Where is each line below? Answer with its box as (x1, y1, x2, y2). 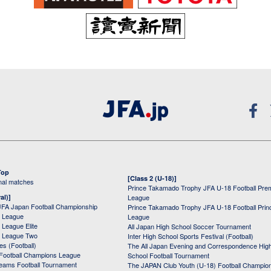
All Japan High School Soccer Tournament (128, 221, 251, 232)
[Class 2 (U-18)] (128, 174, 177, 183)
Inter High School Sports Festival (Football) (128, 231, 253, 241)
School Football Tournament (128, 250, 209, 261)
